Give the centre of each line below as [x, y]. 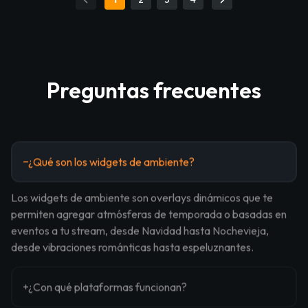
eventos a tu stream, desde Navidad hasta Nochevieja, [140, 231]
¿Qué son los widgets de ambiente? [111, 162]
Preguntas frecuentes [154, 90]
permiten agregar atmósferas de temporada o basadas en [149, 214]
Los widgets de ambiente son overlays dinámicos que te [142, 198]
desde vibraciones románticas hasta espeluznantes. [132, 247]
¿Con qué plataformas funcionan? [108, 287]
